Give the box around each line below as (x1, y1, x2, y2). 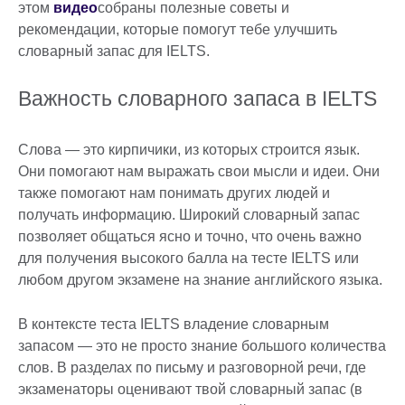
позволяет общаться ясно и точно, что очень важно (18, 229, 362, 245)
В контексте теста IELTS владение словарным (18, 316, 329, 333)
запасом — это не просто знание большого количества (18, 338, 386, 354)
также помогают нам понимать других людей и (18, 185, 330, 202)
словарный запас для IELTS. (18, 43, 210, 60)
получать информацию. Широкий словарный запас (18, 207, 360, 223)
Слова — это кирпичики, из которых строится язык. (18, 142, 360, 158)
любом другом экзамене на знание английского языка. (18, 272, 382, 288)
